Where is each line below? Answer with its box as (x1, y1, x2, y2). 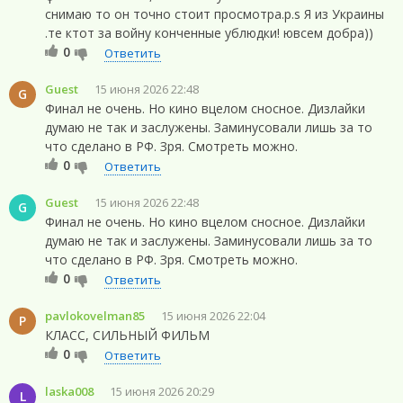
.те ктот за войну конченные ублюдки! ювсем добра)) (45, 23, 373, 41)
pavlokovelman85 (45, 307, 145, 324)
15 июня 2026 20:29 (110, 382, 214, 399)
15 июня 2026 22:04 (161, 307, 265, 324)
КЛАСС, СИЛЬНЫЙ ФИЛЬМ (45, 326, 210, 344)
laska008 (45, 382, 94, 399)
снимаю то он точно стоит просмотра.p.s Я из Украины (45, 4, 384, 22)
